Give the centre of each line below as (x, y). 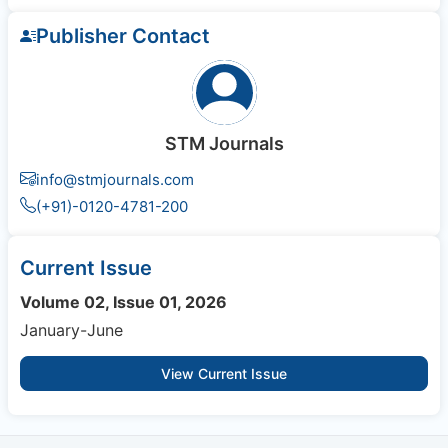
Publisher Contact (123, 36)
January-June (71, 330)
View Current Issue (224, 374)
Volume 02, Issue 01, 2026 (123, 302)
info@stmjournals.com (115, 180)
